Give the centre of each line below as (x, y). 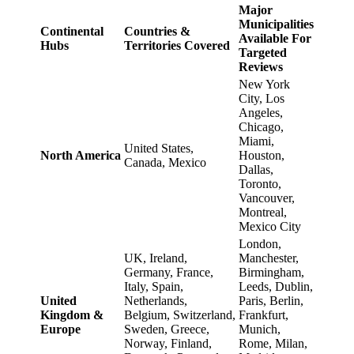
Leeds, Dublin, (276, 286)
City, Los (262, 98)
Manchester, (269, 258)
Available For (275, 38)
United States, (159, 148)
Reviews (261, 66)
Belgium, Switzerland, (180, 314)
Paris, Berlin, (271, 300)
